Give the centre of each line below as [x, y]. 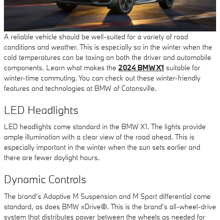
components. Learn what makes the [61, 67]
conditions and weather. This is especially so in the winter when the [108, 47]
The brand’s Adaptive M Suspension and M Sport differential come [107, 196]
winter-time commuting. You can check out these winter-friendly [102, 78]
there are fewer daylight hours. [52, 158]
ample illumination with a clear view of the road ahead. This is [99, 137]
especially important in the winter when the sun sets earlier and [102, 147]
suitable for [182, 67]
